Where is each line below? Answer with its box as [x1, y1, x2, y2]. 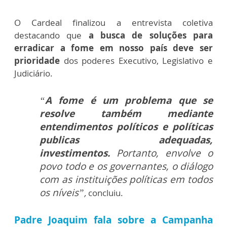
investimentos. [40, 146, 110, 160]
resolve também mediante [40, 107, 213, 121]
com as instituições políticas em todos [40, 173, 213, 186]
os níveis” [40, 186, 84, 200]
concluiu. [86, 187, 123, 199]
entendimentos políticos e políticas [40, 120, 213, 134]
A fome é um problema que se [45, 94, 213, 107]
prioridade [14, 55, 64, 67]
